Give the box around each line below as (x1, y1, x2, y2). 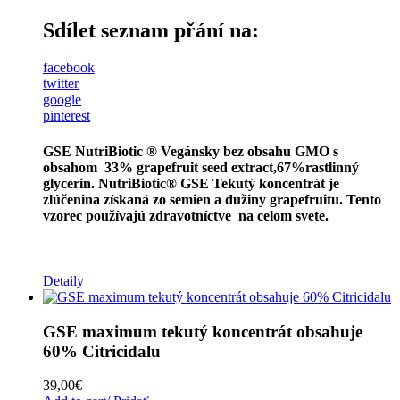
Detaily (43, 273, 84, 288)
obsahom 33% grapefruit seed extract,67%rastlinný (43, 159, 359, 175)
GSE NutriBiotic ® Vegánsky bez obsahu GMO (43, 143, 333, 159)
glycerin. (43, 175, 98, 191)
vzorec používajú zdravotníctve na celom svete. (43, 207, 329, 223)
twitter (43, 76, 79, 92)
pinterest (43, 108, 90, 124)
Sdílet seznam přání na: (43, 18, 259, 42)
